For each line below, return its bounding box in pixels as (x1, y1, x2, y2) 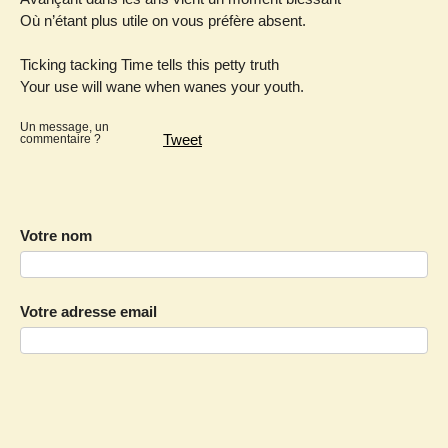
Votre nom (20, 227, 92, 245)
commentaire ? (20, 132, 101, 147)
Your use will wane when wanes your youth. (20, 78, 304, 96)
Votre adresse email (20, 303, 157, 321)
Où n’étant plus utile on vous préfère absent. (20, 11, 306, 29)
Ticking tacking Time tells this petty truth (20, 56, 279, 74)
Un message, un (20, 120, 109, 135)
